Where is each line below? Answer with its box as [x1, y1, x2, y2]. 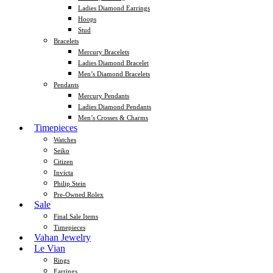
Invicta [54, 168, 73, 176]
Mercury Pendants [78, 91, 129, 99]
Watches [54, 135, 76, 143]
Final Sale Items [54, 212, 98, 220]
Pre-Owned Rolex [54, 190, 104, 198]
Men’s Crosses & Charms [78, 113, 148, 121]
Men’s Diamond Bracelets [78, 69, 150, 77]
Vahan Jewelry [34, 232, 91, 243]
